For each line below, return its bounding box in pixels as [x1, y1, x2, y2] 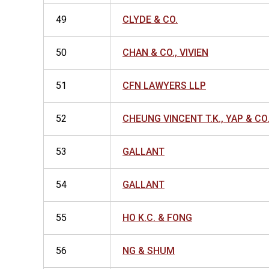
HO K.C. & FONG [122, 212, 192, 223]
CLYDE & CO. [122, 14, 178, 25]
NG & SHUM [122, 245, 175, 256]
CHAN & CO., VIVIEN [122, 47, 208, 58]
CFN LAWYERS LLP [122, 80, 206, 91]
